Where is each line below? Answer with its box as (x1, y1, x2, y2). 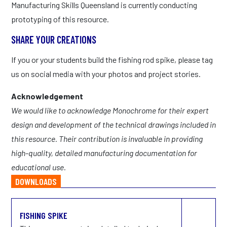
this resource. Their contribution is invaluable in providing (11, 133, 203, 143)
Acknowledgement (11, 91, 83, 101)
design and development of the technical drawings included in (11, 119, 216, 129)
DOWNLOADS (15, 175, 57, 187)
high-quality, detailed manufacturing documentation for (11, 147, 197, 158)
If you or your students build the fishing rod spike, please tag (11, 54, 213, 64)
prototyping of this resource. (11, 14, 109, 24)
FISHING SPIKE (20, 209, 67, 221)
